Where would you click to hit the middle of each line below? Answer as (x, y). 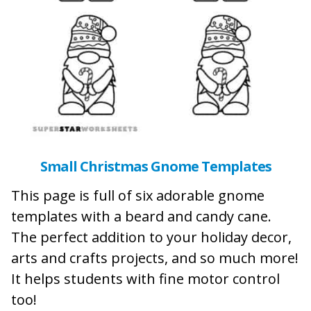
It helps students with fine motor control (145, 278)
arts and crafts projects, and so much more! (155, 258)
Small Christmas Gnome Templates (155, 166)
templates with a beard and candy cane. (141, 216)
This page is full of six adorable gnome (138, 195)
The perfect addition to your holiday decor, (151, 237)
